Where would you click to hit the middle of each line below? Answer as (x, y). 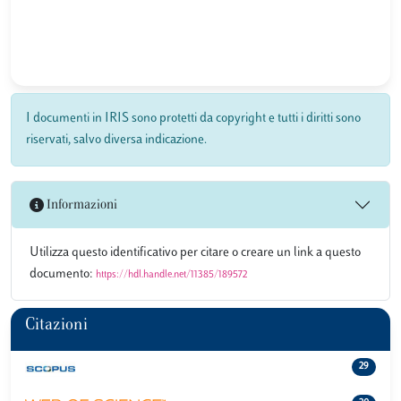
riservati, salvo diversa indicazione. (116, 140)
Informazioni (81, 205)
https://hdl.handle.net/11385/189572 (172, 275)
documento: (63, 274)
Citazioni (56, 326)
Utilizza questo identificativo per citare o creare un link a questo (195, 253)
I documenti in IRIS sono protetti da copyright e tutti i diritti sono (193, 119)
